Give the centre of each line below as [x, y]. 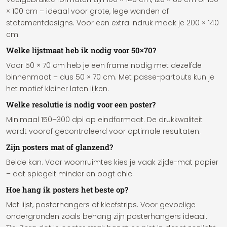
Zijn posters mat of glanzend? [60, 147]
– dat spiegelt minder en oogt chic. [70, 174]
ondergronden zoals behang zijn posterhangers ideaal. [107, 216]
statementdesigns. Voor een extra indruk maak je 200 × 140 [112, 23]
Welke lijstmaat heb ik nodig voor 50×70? [81, 50]
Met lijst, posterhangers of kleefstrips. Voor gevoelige [101, 205]
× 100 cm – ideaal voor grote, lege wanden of [87, 11]
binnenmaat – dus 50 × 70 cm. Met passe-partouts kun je [110, 77]
